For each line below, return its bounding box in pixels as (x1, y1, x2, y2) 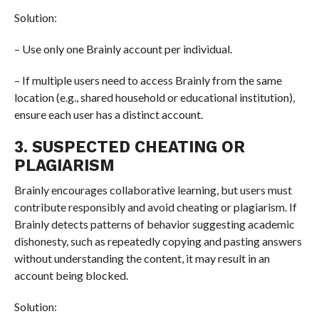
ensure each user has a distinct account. (14, 108, 203, 122)
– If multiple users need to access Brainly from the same (14, 73, 282, 88)
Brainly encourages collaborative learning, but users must (14, 183, 292, 197)
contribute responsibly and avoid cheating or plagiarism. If (14, 200, 297, 214)
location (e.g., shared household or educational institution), (14, 90, 295, 105)
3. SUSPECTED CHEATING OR (14, 137, 245, 157)
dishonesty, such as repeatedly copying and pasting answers (14, 234, 302, 249)
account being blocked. (14, 268, 128, 283)
